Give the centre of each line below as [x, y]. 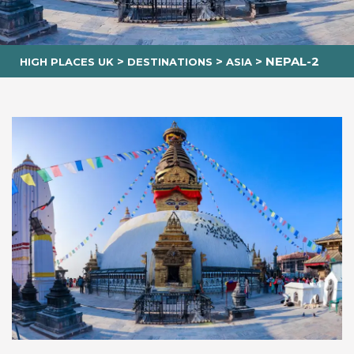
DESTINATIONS [170, 61]
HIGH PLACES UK [67, 61]
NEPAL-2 [292, 61]
